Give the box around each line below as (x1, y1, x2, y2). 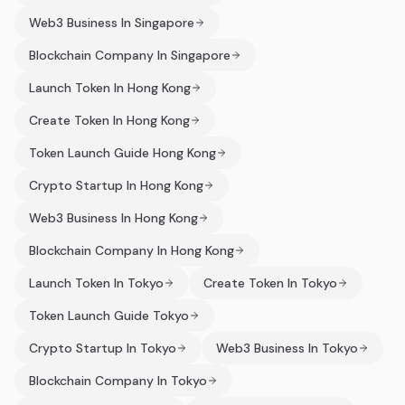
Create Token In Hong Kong (29, 112, 190, 128)
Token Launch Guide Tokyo (29, 307, 189, 324)
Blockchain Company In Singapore (29, 47, 231, 63)
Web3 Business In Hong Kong (29, 210, 198, 226)
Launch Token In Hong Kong (29, 80, 191, 96)
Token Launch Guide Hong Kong (29, 145, 216, 161)
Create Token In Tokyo (203, 275, 337, 291)
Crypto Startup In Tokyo (29, 340, 176, 356)
